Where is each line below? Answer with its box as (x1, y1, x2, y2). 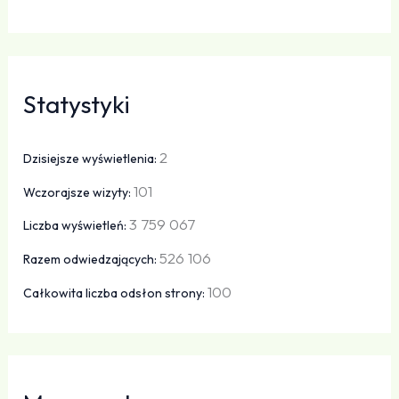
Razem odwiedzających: (23, 251, 160, 268)
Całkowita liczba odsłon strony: (23, 284, 208, 301)
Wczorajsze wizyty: (23, 183, 134, 200)
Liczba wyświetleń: (23, 217, 130, 234)
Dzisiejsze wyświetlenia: (23, 150, 160, 167)
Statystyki (23, 88, 131, 119)
